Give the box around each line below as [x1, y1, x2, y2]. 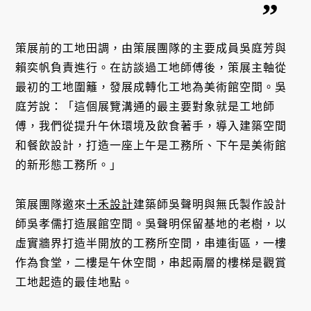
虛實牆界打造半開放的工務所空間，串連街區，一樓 [15, 237, 287, 249]
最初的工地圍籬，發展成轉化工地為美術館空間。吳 [15, 81, 287, 94]
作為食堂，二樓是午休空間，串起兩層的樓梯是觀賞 [15, 256, 287, 269]
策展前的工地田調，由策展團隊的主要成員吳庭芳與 [15, 42, 287, 55]
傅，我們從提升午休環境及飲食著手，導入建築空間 [15, 120, 287, 133]
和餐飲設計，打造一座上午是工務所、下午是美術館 [15, 140, 287, 152]
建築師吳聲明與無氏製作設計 [133, 198, 287, 210]
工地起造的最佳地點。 [15, 276, 134, 288]
